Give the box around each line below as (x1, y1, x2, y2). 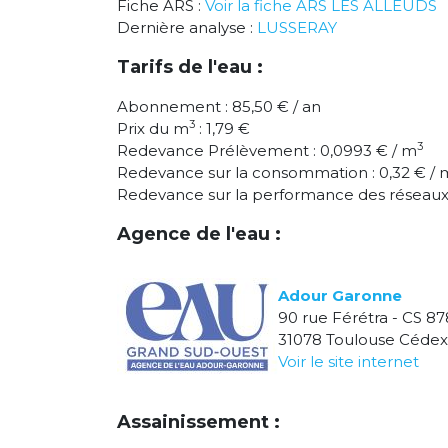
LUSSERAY (257, 18, 337, 38)
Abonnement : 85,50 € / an (117, 97, 321, 117)
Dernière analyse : (117, 18, 257, 38)
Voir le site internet (278, 351, 419, 371)
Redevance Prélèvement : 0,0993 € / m (117, 141, 417, 161)
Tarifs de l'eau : (117, 56, 263, 79)
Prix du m (117, 119, 189, 139)
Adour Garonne (278, 285, 402, 305)
